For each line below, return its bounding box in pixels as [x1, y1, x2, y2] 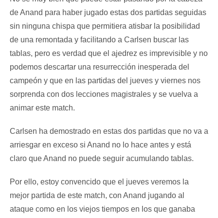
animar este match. [10, 104, 75, 112]
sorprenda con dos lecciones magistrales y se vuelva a [10, 90, 198, 99]
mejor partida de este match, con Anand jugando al [10, 191, 184, 200]
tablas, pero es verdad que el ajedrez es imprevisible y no [10, 49, 208, 58]
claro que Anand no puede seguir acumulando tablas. [10, 154, 194, 163]
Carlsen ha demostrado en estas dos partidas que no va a [10, 127, 208, 136]
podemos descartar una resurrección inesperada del [10, 63, 189, 72]
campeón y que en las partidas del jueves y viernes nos [10, 76, 200, 85]
